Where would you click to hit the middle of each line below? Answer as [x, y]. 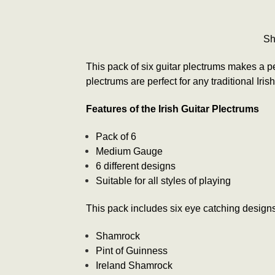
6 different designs [136, 166]
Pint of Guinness [132, 250]
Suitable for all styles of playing [164, 180]
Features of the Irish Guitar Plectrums [172, 109]
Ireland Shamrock [134, 265]
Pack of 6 [116, 136]
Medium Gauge [130, 151]
